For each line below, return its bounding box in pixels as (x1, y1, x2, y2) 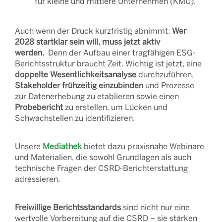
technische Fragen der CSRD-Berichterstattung (15, 163, 188, 173)
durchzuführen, (136, 69, 194, 79)
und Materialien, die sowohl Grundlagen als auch (15, 152, 191, 162)
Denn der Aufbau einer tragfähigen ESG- (46, 47, 196, 57)
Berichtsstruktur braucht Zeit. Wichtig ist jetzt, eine (15, 58, 202, 68)
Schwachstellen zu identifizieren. (15, 112, 137, 123)
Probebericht (15, 102, 63, 112)
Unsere (15, 141, 43, 151)
